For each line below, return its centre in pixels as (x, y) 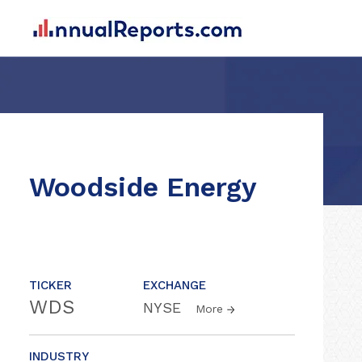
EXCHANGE (175, 285)
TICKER (51, 285)
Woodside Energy (143, 187)
